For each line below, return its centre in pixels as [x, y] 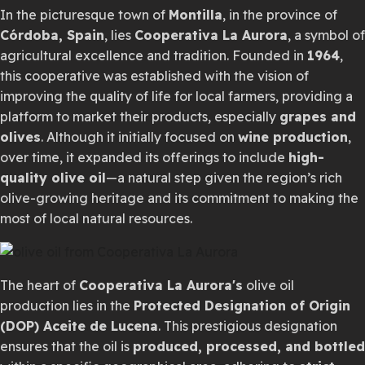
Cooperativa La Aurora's [161, 285]
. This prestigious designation [248, 326]
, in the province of [280, 15]
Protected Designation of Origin [242, 306]
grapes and [318, 117]
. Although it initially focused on [139, 137]
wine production [293, 137]
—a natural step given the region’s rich [224, 178]
